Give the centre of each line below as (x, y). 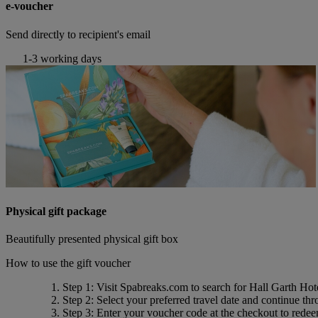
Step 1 (77, 287)
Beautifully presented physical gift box (92, 239)
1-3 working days (61, 58)
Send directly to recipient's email (78, 34)
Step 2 (77, 300)
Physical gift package (56, 211)
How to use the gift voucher (70, 263)
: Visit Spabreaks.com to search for (170, 287)
